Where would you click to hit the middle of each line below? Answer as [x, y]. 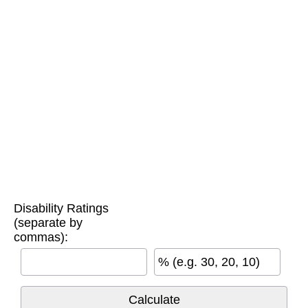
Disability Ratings [61, 209]
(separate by [48, 223]
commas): [41, 238]
